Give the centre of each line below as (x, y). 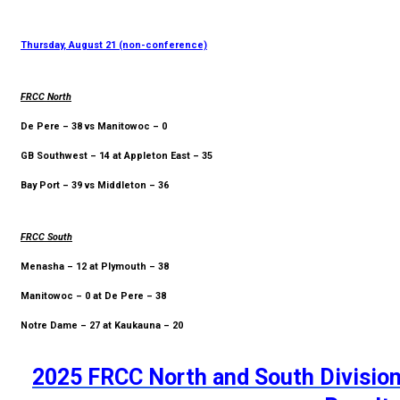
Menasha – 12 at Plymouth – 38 (95, 266)
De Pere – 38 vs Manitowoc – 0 (94, 126)
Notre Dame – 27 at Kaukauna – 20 (103, 325)
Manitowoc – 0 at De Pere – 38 (93, 296)
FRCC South (46, 237)
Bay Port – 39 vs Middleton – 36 (95, 185)
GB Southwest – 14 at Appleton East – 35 (117, 155)
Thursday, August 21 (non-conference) (114, 45)
